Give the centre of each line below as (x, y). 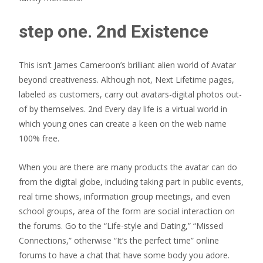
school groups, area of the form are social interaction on (127, 211)
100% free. (39, 138)
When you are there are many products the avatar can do (128, 167)
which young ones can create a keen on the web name (123, 124)
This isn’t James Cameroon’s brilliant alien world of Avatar (127, 65)
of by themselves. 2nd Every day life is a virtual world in (123, 109)
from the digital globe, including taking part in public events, (131, 182)
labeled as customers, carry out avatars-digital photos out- (130, 94)
